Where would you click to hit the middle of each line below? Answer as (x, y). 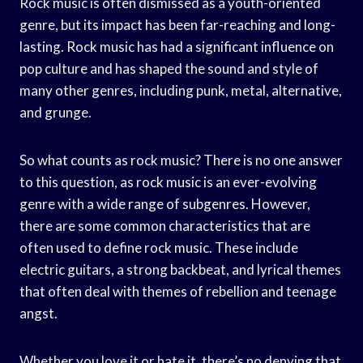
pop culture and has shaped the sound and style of (169, 68)
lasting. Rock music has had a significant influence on (177, 46)
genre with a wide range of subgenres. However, (165, 203)
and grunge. (56, 112)
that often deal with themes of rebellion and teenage (178, 291)
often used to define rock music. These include (159, 247)
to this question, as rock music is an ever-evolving (168, 181)
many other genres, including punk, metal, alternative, (181, 90)
